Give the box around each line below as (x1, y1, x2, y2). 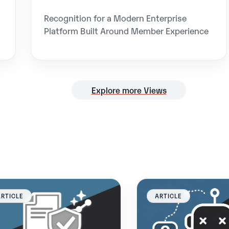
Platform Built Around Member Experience (43, 25, 209, 37)
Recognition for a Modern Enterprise (43, 12, 187, 24)
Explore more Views (91, 84, 167, 96)
